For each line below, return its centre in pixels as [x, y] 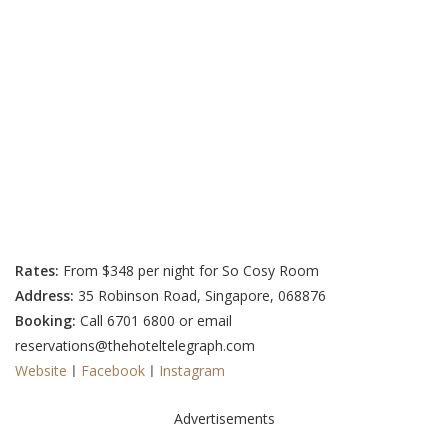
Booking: [45, 321]
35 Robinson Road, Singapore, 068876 [202, 296]
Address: [46, 296]
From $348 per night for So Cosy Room [191, 271]
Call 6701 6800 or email [154, 321]
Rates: [39, 271]
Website [41, 371]
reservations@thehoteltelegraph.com [135, 346]
